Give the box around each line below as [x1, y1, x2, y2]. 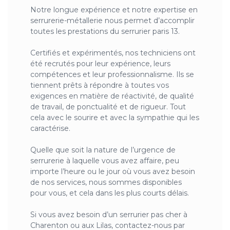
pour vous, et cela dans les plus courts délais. [30, 188, 189, 198]
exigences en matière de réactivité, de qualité [30, 91, 194, 101]
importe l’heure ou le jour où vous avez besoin [30, 167, 195, 177]
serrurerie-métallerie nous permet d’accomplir [30, 16, 195, 26]
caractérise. [30, 124, 70, 133]
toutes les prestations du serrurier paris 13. [30, 27, 180, 36]
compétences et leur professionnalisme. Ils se [30, 70, 194, 80]
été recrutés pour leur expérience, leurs [30, 59, 170, 69]
